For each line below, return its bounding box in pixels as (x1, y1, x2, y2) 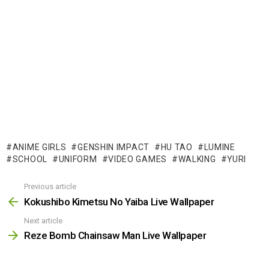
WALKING (178, 154, 216, 165)
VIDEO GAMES (108, 154, 167, 165)
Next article (24, 216, 62, 225)
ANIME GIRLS (12, 142, 67, 153)
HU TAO (160, 142, 193, 153)
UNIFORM (58, 154, 97, 165)
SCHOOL (12, 154, 47, 165)
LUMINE (204, 142, 235, 153)
